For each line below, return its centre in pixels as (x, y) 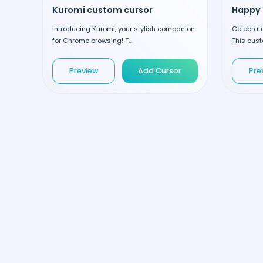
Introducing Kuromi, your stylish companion (124, 28)
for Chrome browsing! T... (92, 40)
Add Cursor (160, 71)
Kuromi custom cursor (102, 10)
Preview (84, 71)
